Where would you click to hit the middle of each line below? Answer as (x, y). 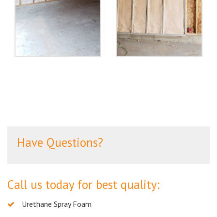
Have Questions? (60, 142)
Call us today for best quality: (83, 184)
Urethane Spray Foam (57, 204)
